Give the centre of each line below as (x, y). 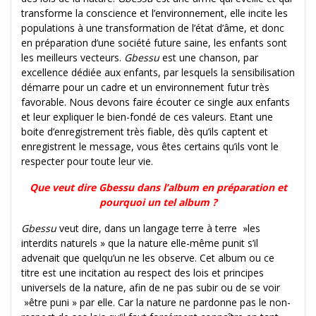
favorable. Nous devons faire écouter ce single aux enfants (156, 102)
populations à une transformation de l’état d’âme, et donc (153, 28)
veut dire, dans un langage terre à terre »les (158, 228)
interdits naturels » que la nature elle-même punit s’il (140, 243)
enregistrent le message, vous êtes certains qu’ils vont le (150, 146)
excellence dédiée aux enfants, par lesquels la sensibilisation (158, 72)
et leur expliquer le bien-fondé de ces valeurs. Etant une (147, 116)
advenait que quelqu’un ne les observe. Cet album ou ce (148, 257)
